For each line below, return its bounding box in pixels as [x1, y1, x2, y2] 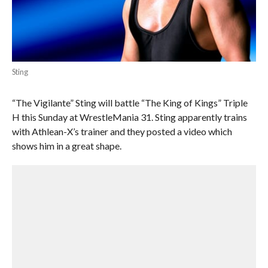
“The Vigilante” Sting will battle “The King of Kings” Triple [11, 96, 248, 108]
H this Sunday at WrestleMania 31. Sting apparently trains [11, 111, 247, 123]
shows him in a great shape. [11, 139, 121, 151]
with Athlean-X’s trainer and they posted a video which [11, 125, 232, 137]
